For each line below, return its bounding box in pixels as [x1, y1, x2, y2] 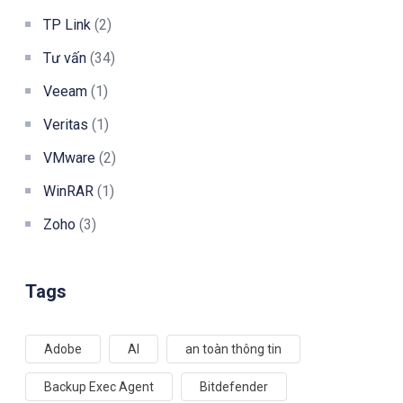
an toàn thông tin [185, 341, 282, 356]
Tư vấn [43, 49, 86, 67]
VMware [43, 148, 95, 166]
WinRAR [43, 182, 94, 200]
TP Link [43, 15, 91, 33]
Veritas [43, 115, 88, 133]
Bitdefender [200, 379, 268, 394]
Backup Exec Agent [44, 379, 154, 394]
